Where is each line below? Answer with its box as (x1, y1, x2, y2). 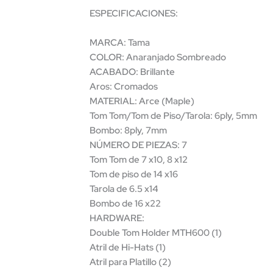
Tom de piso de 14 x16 (90, 168, 178, 180)
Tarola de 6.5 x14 (90, 182, 158, 195)
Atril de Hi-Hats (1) (90, 241, 166, 253)
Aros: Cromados (90, 80, 158, 93)
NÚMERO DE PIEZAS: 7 (90, 138, 187, 151)
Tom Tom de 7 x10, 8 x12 (90, 153, 188, 166)
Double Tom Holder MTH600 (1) (90, 226, 222, 239)
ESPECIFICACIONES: (90, 7, 178, 19)
